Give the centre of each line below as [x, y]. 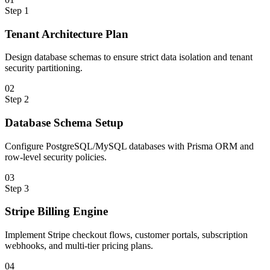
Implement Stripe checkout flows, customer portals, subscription [126, 235]
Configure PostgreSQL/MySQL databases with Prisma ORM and [129, 146]
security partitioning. [44, 68]
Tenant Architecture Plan [67, 34]
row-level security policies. [56, 157]
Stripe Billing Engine [56, 212]
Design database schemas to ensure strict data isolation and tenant [129, 57]
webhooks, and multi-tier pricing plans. [79, 246]
